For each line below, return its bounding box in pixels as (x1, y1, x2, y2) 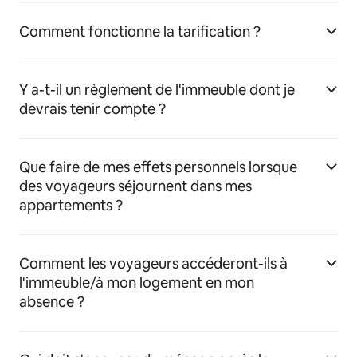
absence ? (19, 292, 84, 312)
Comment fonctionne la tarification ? (19, 22, 261, 41)
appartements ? (19, 196, 123, 215)
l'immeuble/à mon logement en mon (19, 273, 254, 292)
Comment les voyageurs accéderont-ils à (19, 254, 288, 273)
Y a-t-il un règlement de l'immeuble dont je (19, 80, 295, 100)
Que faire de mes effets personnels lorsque (19, 158, 297, 177)
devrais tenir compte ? (19, 100, 166, 119)
